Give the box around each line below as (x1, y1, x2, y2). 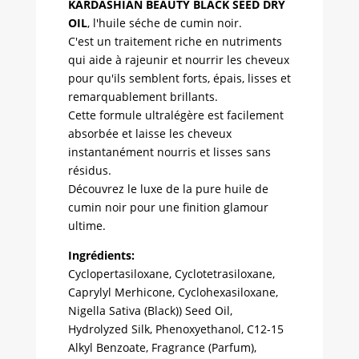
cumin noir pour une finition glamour (67, 199, 268, 215)
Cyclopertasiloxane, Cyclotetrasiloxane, (67, 265, 275, 281)
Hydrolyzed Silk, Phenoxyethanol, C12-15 (67, 321, 284, 337)
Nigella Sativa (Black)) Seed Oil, (67, 302, 232, 318)
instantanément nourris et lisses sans (67, 143, 271, 159)
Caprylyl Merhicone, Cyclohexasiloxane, (67, 284, 278, 300)
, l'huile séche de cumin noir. (87, 14, 242, 30)
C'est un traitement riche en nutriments (67, 33, 282, 49)
